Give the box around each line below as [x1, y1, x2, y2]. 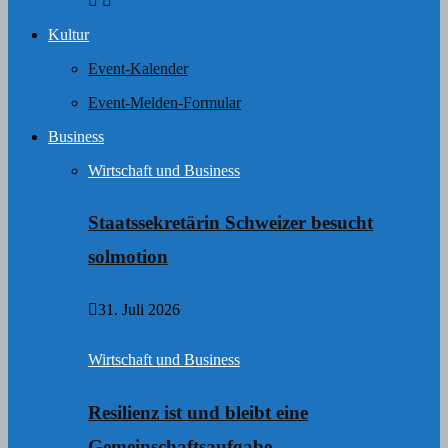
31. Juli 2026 [98, 301, 180, 318]
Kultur [48, 25, 89, 43]
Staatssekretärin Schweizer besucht [88, 212, 373, 234]
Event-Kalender [88, 59, 188, 77]
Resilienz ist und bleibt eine [88, 401, 308, 423]
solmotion [88, 246, 168, 268]
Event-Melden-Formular [88, 93, 241, 111]
